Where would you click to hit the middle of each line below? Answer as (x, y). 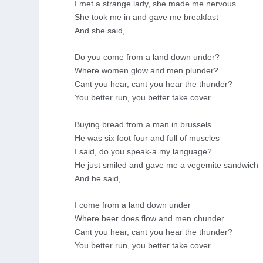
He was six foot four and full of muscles (147, 138)
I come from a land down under (133, 205)
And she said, (100, 30)
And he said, (98, 178)
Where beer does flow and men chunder (150, 219)
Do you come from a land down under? (147, 57)
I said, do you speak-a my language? (144, 151)
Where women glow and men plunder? (147, 71)
